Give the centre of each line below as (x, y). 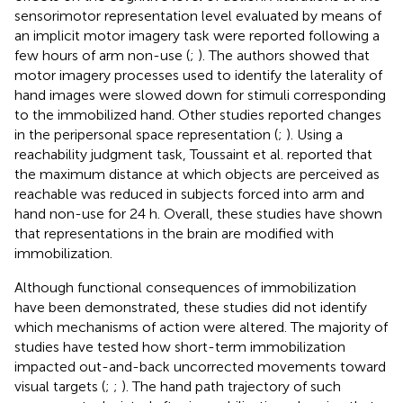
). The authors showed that (284, 55)
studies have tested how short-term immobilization (180, 346)
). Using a (314, 134)
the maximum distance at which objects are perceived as (197, 174)
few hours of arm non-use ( (102, 55)
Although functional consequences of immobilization (185, 287)
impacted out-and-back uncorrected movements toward (200, 366)
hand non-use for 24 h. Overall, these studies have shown (198, 213)
